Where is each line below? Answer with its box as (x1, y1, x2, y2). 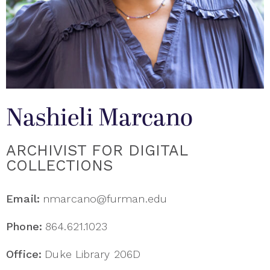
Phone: (6, 220, 43, 233)
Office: (6, 248, 42, 261)
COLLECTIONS (6, 157, 113, 175)
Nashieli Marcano (6, 101, 193, 137)
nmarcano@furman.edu (43, 192, 167, 206)
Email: (6, 192, 40, 206)
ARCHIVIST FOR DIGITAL (6, 142, 187, 160)
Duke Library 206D (45, 248, 140, 261)
